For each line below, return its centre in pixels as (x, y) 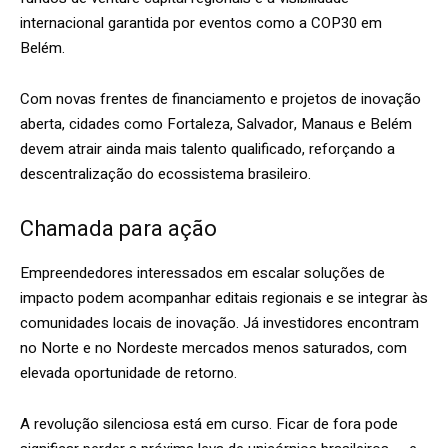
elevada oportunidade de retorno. (128, 373)
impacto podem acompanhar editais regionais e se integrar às (224, 298)
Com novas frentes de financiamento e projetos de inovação (220, 99)
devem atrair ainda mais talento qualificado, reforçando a (207, 149)
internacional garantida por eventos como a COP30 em (201, 23)
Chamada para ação (118, 229)
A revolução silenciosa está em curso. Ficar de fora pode (209, 424)
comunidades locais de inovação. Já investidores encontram (219, 323)
